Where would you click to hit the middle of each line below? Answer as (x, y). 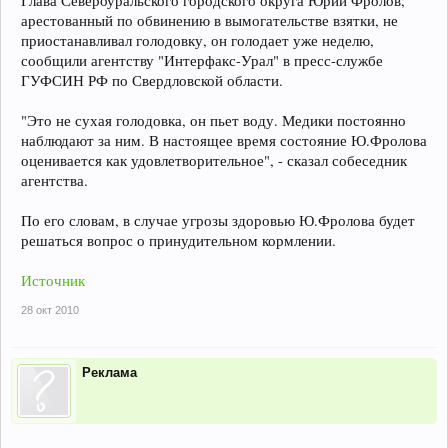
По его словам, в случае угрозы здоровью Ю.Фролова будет (218, 220)
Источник (53, 280)
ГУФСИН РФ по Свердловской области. (152, 80)
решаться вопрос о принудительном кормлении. (178, 240)
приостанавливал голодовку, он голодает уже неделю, (197, 40)
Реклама (109, 372)
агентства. (54, 180)
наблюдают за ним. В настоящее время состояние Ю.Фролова (224, 140)
